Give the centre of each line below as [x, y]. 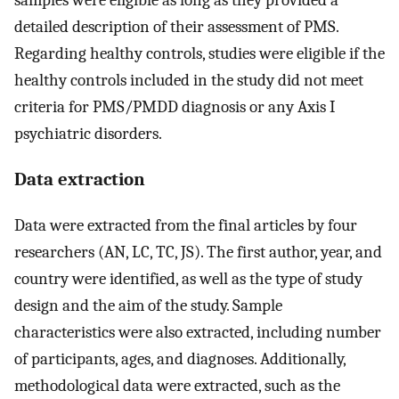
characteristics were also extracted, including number [198, 332]
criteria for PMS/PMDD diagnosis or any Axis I [175, 107]
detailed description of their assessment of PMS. [176, 27]
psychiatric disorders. [88, 134]
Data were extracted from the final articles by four [186, 225]
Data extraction [80, 179]
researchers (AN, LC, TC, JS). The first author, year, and [198, 252]
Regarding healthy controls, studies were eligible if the [199, 54]
